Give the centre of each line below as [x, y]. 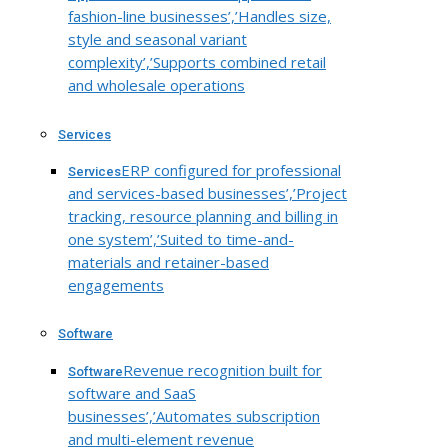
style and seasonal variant [157, 39]
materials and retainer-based [168, 261]
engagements [116, 284]
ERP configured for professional [231, 169]
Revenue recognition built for [222, 369]
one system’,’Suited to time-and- [181, 238]
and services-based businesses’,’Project [207, 192]
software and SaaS [132, 392]
